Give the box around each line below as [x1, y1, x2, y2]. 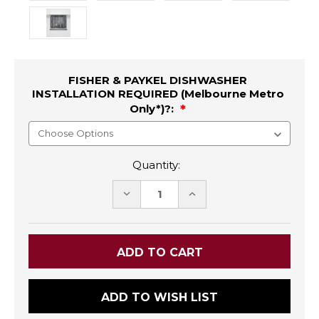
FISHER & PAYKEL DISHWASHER [68, 73, 247, 88]
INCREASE [186, 186, 244, 200]
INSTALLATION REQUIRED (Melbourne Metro [31, 87, 284, 101]
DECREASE [120, 186, 182, 200]
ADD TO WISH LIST [101, 290, 218, 304]
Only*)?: [129, 102, 177, 116]
